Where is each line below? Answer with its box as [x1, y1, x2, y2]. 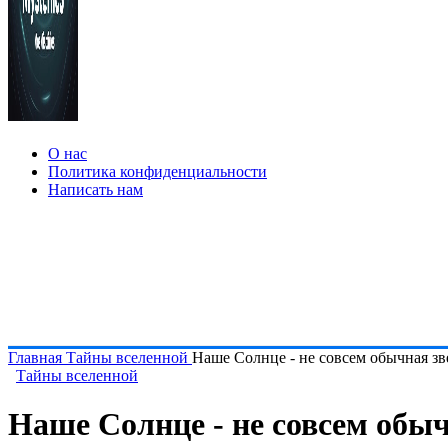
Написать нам [48, 181, 143, 198]
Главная [8, 349, 66, 366]
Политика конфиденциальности [48, 163, 267, 180]
